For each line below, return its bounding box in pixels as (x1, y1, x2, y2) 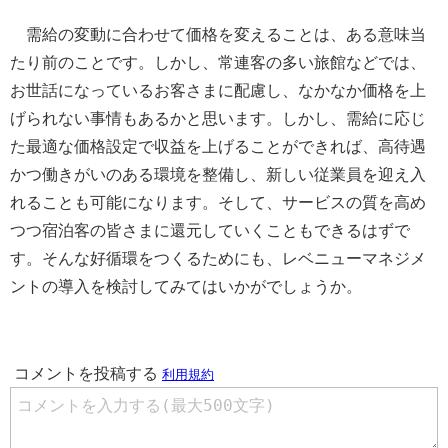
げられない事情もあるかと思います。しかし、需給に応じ (10, 109, 426, 127)
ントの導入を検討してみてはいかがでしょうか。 (10, 277, 362, 295)
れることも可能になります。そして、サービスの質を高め (10, 193, 426, 211)
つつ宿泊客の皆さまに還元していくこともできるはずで (10, 221, 410, 239)
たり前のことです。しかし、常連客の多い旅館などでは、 (10, 53, 426, 71)
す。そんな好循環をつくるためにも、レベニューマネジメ (10, 249, 426, 267)
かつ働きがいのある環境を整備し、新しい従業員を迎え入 (10, 165, 426, 183)
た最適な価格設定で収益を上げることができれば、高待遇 (10, 137, 426, 155)
